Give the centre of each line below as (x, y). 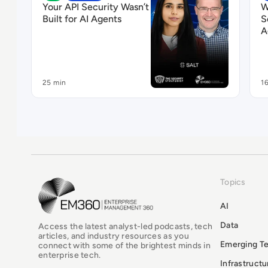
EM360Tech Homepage (90, 184)
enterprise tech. (70, 255)
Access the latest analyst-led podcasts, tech (126, 226)
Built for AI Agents (82, 19)
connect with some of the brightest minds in (125, 245)
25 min (54, 82)
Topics (233, 182)
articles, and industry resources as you (114, 236)
